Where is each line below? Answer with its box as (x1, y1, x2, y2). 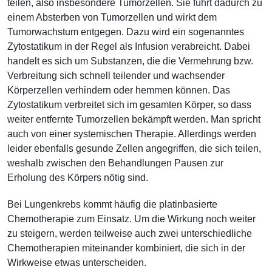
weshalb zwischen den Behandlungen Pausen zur (7, 158, 223, 168)
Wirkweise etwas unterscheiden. (7, 257, 146, 268)
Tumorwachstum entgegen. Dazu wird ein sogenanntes (7, 27, 244, 37)
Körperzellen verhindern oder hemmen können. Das (7, 85, 230, 95)
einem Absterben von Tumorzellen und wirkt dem (7, 12, 217, 22)
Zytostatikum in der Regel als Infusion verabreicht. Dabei (7, 41, 250, 52)
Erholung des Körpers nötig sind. (7, 172, 148, 183)
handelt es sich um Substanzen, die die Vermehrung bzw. (7, 56, 253, 66)
